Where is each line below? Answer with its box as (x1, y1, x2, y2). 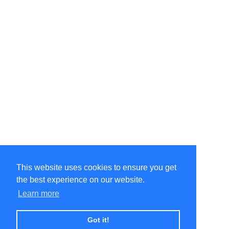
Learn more (18, 189, 60, 198)
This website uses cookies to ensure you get (16, 163, 176, 172)
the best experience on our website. (16, 175, 145, 185)
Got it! (87, 216, 109, 224)
